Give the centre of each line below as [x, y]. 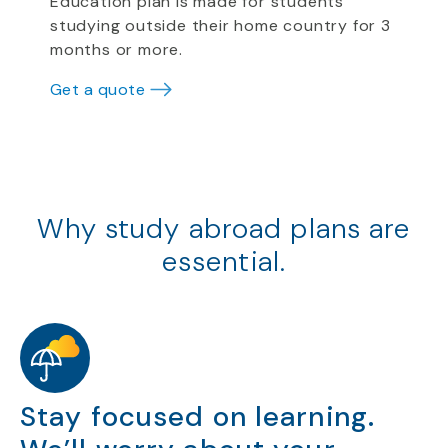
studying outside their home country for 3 [220, 25]
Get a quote [98, 89]
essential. [224, 261]
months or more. [117, 49]
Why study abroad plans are [224, 228]
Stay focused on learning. [197, 416]
